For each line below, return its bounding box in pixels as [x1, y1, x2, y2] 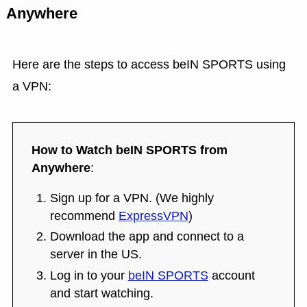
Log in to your [49, 268, 128, 282]
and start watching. [49, 286, 153, 300]
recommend [49, 208, 119, 223]
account [208, 268, 255, 282]
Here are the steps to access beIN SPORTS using [12, 58, 286, 72]
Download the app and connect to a [49, 230, 244, 244]
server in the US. [49, 247, 142, 262]
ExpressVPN [118, 208, 188, 223]
